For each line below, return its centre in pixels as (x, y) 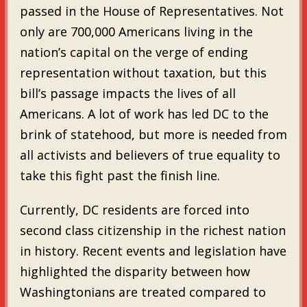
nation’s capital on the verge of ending (134, 52)
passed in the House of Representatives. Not (151, 11)
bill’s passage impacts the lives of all (127, 93)
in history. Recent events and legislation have (153, 250)
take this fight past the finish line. (120, 175)
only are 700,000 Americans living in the (136, 31)
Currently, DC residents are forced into (134, 209)
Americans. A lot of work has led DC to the (144, 113)
